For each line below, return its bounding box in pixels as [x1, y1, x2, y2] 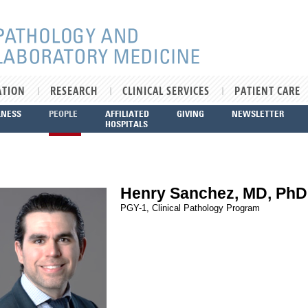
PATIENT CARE [234, 85, 300, 98]
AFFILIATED [105, 108, 149, 119]
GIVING [177, 108, 204, 119]
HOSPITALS [105, 118, 148, 129]
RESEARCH [50, 85, 98, 98]
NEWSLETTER [232, 108, 284, 119]
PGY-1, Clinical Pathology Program [120, 203, 260, 213]
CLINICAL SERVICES [122, 85, 210, 98]
